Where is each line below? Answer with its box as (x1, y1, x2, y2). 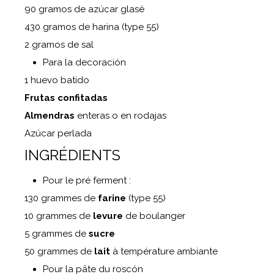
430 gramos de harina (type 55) (24, 21, 159, 32)
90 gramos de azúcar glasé (24, 4, 144, 15)
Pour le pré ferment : (43, 175, 131, 186)
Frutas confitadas (24, 92, 108, 103)
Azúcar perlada (24, 128, 92, 139)
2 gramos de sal (24, 39, 94, 50)
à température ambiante (113, 246, 218, 257)
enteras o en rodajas (77, 110, 166, 121)
